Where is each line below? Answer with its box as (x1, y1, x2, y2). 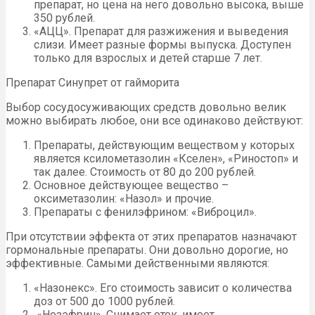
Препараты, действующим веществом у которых (34, 138, 295, 152)
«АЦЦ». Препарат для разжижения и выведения (34, 24, 288, 38)
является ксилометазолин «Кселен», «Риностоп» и (34, 151, 298, 165)
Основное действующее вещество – (34, 178, 229, 192)
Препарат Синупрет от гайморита (6, 75, 179, 89)
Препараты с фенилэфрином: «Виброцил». (34, 205, 257, 219)
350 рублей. (34, 11, 95, 25)
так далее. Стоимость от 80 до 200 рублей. (34, 165, 256, 179)
